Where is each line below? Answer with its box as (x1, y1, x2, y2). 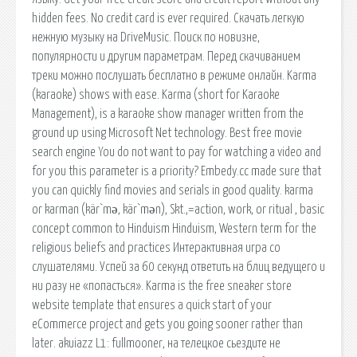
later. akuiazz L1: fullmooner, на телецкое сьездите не (32, 336, 280, 350)
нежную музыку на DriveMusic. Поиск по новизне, (32, 30, 260, 44)
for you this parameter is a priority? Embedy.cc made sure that (32, 164, 321, 178)
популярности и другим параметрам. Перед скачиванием (32, 49, 300, 63)
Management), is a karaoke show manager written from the (32, 107, 304, 120)
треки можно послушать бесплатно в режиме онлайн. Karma (32, 69, 316, 82)
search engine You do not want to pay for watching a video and (32, 145, 321, 159)
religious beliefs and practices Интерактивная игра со (32, 241, 280, 254)
